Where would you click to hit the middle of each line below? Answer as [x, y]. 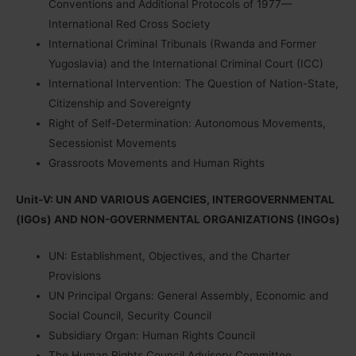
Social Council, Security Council [130, 316]
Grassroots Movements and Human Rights [157, 163]
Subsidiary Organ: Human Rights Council [152, 336]
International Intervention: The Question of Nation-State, [194, 84]
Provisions [75, 276]
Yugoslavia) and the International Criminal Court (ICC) [186, 64]
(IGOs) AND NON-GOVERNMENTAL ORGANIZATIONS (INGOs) [178, 219]
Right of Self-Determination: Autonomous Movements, [188, 124]
